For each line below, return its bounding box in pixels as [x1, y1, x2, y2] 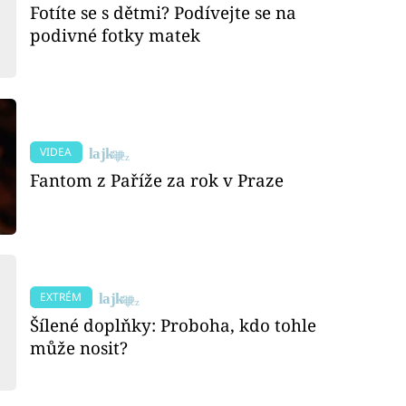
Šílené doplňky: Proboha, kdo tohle [30, 313, 317, 336]
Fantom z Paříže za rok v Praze [30, 168, 285, 191]
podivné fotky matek [30, 23, 201, 46]
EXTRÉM [40, 289, 82, 305]
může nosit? [30, 335, 129, 359]
